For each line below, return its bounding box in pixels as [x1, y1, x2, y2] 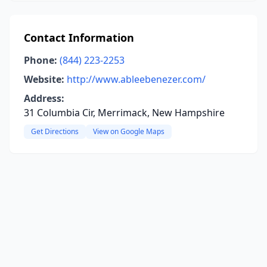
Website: [24, 73, 64, 86]
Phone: [24, 54, 57, 67]
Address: [24, 92, 64, 105]
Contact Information [24, 30, 134, 45]
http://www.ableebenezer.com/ [67, 73, 206, 86]
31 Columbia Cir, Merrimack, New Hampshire [24, 106, 225, 119]
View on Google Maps [93, 126, 164, 136]
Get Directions [31, 126, 79, 136]
